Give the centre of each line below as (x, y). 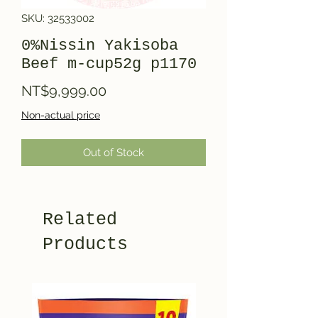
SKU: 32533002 (58, 18)
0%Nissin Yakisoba (100, 45)
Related (80, 219)
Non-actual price (61, 115)
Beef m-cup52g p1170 (109, 64)
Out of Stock (114, 152)
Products (85, 244)
